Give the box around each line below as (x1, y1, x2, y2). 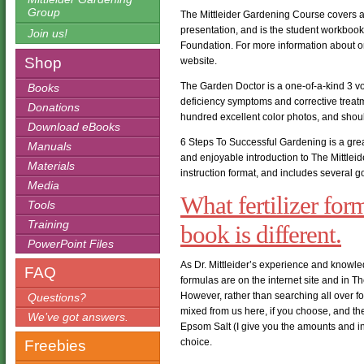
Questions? (28, 291, 86, 304)
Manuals (28, 140, 71, 153)
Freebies (24, 337, 86, 354)
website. (180, 55, 217, 67)
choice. (180, 336, 212, 348)
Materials (28, 159, 75, 172)
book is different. (180, 220, 341, 249)
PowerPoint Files (28, 237, 114, 250)
